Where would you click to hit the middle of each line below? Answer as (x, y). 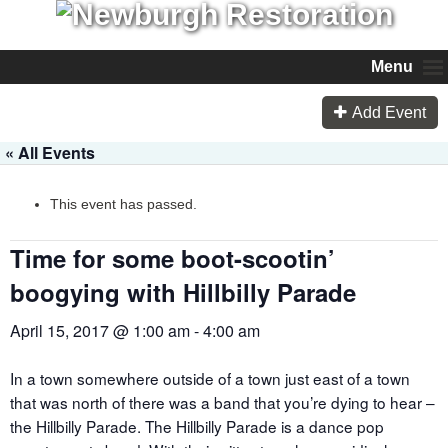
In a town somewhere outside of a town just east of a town (210, 378)
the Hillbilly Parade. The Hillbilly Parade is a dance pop (197, 426)
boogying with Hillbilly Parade (183, 291)
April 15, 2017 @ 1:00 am (100, 330)
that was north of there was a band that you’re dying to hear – (222, 402)
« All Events (50, 152)
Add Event (389, 113)
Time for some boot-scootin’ (172, 257)
